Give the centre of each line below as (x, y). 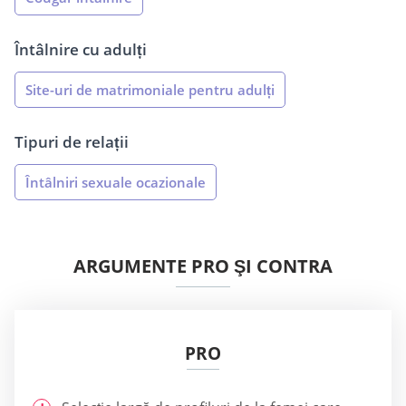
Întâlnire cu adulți (81, 50)
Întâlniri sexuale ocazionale (116, 183)
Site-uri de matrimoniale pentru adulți (150, 90)
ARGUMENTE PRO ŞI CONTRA (203, 266)
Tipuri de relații (72, 142)
